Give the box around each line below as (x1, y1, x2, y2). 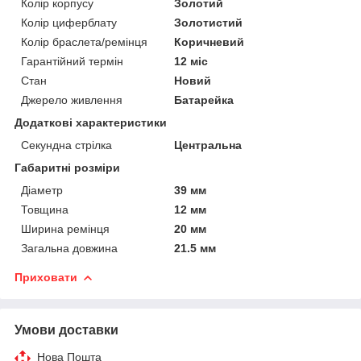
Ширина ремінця (21, 222, 110, 235)
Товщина (21, 202, 68, 216)
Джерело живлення (21, 93, 122, 106)
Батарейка (174, 93, 234, 106)
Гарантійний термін (21, 54, 123, 68)
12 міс (174, 54, 209, 68)
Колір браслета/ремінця (21, 35, 147, 48)
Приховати (15, 270, 77, 284)
